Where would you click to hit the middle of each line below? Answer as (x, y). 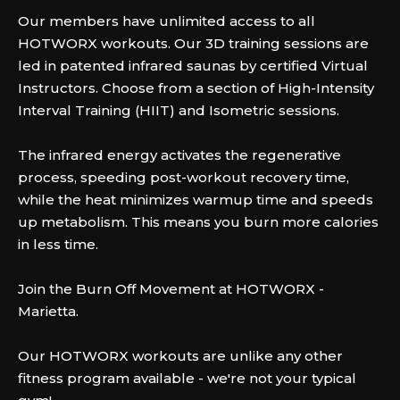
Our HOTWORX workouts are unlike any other (180, 356)
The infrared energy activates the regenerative (179, 155)
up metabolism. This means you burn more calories (198, 222)
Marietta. (48, 311)
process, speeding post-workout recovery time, (183, 177)
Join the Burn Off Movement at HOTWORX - (171, 289)
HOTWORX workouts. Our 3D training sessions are (193, 43)
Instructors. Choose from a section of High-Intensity (196, 88)
